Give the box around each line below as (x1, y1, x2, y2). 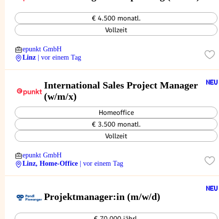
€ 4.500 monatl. (91, 14, 141, 22)
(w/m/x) (44, 90, 77, 102)
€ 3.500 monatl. (91, 120, 141, 128)
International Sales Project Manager (44, 79, 198, 90)
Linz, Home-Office (22, 160, 78, 167)
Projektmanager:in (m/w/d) (44, 191, 160, 202)
